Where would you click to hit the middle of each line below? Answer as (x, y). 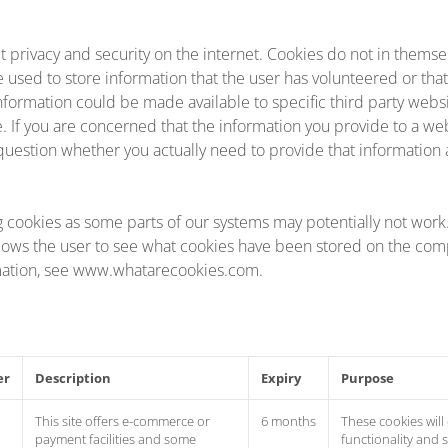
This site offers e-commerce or (122, 421)
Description (73, 378)
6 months (288, 421)
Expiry (281, 378)
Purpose (367, 378)
